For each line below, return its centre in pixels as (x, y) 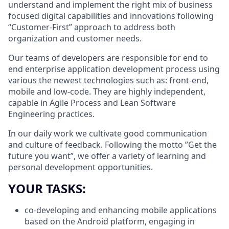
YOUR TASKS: (47, 188)
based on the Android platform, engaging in (110, 221)
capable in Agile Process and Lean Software (92, 102)
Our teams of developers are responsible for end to (108, 58)
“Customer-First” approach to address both (92, 27)
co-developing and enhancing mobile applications (121, 210)
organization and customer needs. (75, 38)
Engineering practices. (51, 114)
